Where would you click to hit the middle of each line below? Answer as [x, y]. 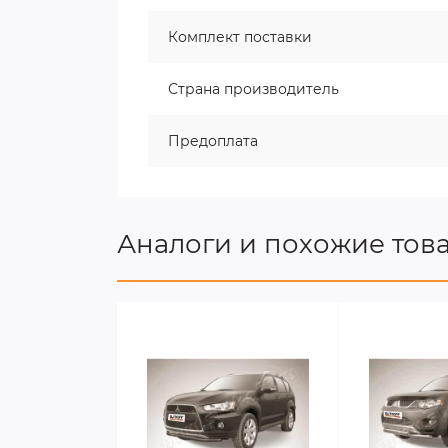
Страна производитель [253, 89]
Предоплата [213, 141]
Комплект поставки [240, 37]
